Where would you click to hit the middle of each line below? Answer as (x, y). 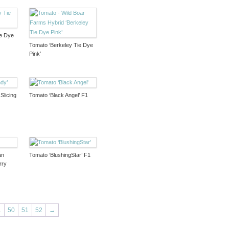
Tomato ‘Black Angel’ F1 (58, 95)
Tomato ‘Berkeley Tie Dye (61, 45)
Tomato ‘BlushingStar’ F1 (60, 155)
